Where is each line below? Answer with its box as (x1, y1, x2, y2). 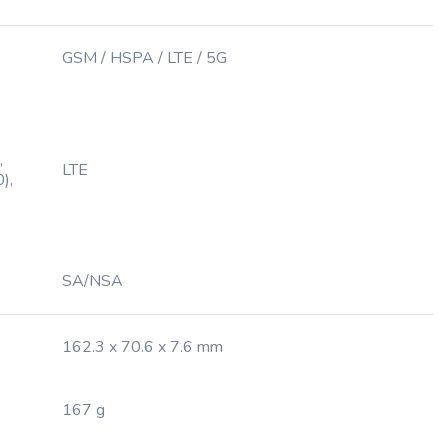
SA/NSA (62, 270, 123, 292)
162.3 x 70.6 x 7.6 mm (62, 336, 223, 358)
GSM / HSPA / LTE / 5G (62, 47, 227, 69)
